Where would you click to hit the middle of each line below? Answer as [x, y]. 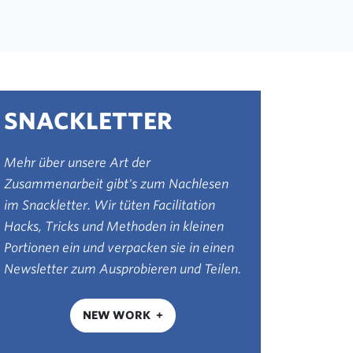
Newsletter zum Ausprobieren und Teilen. [122, 269]
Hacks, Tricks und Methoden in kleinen [113, 227]
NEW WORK [116, 315]
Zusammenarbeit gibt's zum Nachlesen [116, 184]
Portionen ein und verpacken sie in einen [119, 248]
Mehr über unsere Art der [77, 163]
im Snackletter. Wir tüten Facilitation [109, 205]
